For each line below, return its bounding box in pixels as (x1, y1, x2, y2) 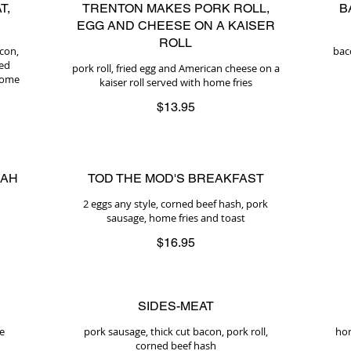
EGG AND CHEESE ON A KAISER (76, 18, 275, 33)
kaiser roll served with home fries (99, 75, 252, 89)
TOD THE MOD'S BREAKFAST (87, 171, 264, 186)
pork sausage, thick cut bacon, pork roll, (83, 324, 268, 338)
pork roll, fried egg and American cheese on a (71, 61, 280, 75)
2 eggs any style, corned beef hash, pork (83, 197, 268, 211)
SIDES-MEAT (137, 299, 214, 313)
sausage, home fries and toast (106, 211, 245, 225)
